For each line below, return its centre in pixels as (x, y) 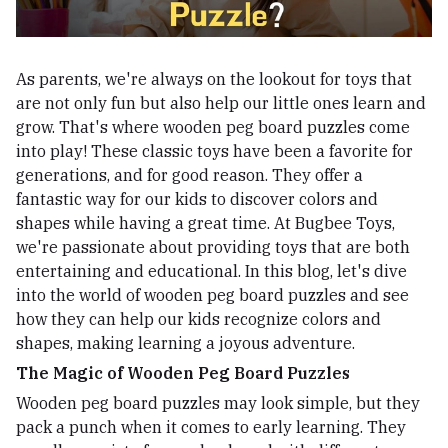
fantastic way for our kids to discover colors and (197, 198)
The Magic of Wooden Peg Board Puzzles (183, 372)
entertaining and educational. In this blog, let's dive (211, 270)
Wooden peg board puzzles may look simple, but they (218, 402)
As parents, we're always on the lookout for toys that (214, 78)
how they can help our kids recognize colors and (198, 318)
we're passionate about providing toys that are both (213, 246)
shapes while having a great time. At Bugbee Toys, (205, 222)
